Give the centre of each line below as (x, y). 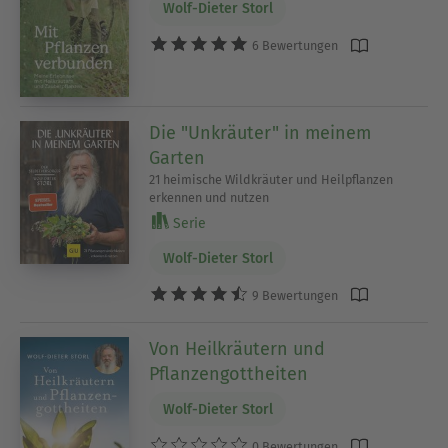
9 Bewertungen (294, 295)
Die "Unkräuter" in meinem (260, 132)
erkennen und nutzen (209, 197)
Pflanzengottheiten (229, 373)
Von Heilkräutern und (237, 348)
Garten (177, 157)
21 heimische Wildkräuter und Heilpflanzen (271, 179)
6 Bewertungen (294, 45)
